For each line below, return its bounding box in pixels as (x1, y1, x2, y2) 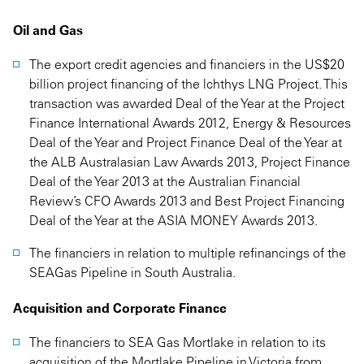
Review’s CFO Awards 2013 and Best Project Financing (29, 193, 344, 209)
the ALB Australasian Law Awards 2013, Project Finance (29, 154, 350, 170)
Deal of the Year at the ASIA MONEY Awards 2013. (29, 212, 318, 228)
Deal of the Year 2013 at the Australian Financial (29, 173, 301, 189)
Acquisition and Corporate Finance (13, 300, 227, 316)
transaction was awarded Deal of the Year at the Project (29, 95, 344, 111)
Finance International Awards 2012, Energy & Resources (29, 115, 351, 131)
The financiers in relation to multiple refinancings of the (29, 245, 346, 261)
